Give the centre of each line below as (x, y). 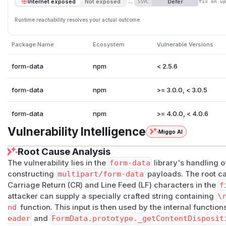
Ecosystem (108, 44)
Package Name (33, 44)
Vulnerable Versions (185, 44)
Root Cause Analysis (64, 151)
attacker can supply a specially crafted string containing (112, 196)
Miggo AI (170, 131)
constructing (32, 174)
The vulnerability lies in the (58, 163)
